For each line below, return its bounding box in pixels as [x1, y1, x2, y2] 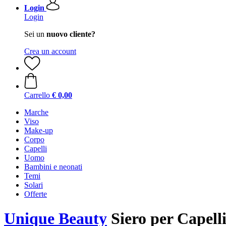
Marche [24, 108, 48, 117]
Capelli [24, 144, 47, 153]
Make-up [24, 126, 53, 135]
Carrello [24, 91, 50, 99]
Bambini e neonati [24, 162, 82, 171]
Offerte [24, 190, 47, 198]
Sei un [24, 30, 46, 38]
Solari [24, 181, 43, 189]
